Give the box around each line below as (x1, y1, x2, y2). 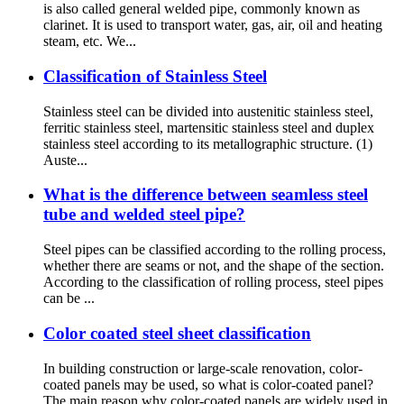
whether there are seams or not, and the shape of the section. (43, 258, 384, 274)
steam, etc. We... (43, 33, 136, 50)
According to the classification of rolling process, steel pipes (43, 274, 383, 290)
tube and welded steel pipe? (43, 205, 245, 225)
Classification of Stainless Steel (43, 66, 267, 86)
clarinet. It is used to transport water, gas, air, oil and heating (43, 17, 382, 33)
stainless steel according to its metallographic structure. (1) (43, 135, 372, 151)
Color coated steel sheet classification (43, 323, 311, 343)
